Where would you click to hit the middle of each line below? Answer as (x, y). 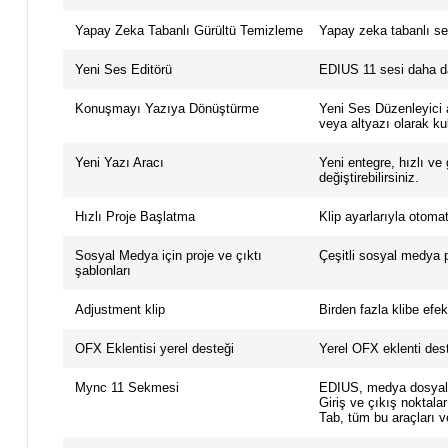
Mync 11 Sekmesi (126, 388)
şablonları (102, 271)
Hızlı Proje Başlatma (134, 217)
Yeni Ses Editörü (123, 70)
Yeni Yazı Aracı (119, 163)
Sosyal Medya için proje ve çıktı (168, 256)
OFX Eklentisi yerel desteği (154, 349)
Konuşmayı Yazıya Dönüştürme (166, 109)
